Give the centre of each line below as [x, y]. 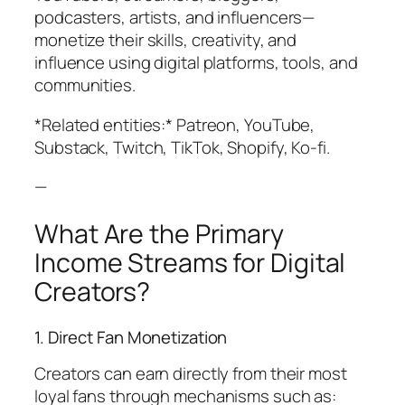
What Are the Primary [159, 234]
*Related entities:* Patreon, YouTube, [175, 124]
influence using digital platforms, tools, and [196, 63]
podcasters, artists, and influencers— [175, 18]
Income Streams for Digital [190, 263]
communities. [85, 85]
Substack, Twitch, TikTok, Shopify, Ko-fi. [182, 147]
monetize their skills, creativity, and [166, 40]
